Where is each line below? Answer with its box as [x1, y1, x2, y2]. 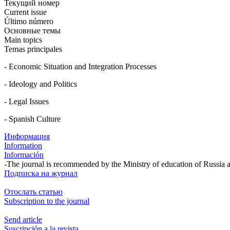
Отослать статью [4, 187, 63, 196]
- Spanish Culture [4, 114, 61, 123]
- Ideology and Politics [4, 79, 77, 88]
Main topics [4, 35, 42, 44]
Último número [4, 16, 53, 26]
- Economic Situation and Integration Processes [4, 62, 157, 71]
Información [4, 150, 44, 159]
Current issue [4, 7, 47, 16]
